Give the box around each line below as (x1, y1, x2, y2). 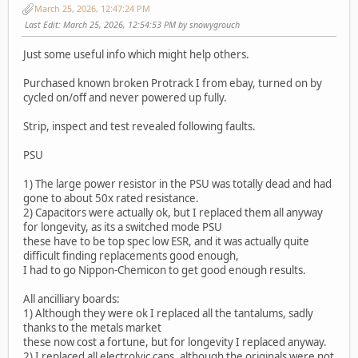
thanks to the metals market (23, 320, 161, 336)
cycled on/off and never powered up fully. (23, 90, 227, 105)
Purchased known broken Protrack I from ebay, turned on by (23, 76, 322, 91)
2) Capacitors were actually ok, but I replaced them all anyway (23, 205, 323, 221)
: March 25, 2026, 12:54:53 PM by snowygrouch (58, 18, 240, 30)
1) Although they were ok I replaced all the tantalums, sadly (23, 306, 313, 321)
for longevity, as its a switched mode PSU (23, 220, 222, 235)
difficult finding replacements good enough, (23, 249, 239, 264)
